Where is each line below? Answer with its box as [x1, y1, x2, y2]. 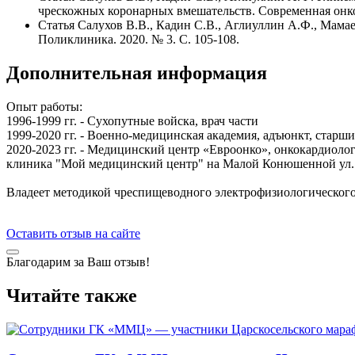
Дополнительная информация [6, 62, 267, 83]
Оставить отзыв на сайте [6, 226, 140, 240]
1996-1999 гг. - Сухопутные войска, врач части [6, 113, 258, 128]
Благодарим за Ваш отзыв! [6, 254, 150, 269]
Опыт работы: [6, 99, 82, 113]
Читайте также [6, 284, 137, 306]
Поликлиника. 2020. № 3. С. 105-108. [38, 32, 239, 47]
